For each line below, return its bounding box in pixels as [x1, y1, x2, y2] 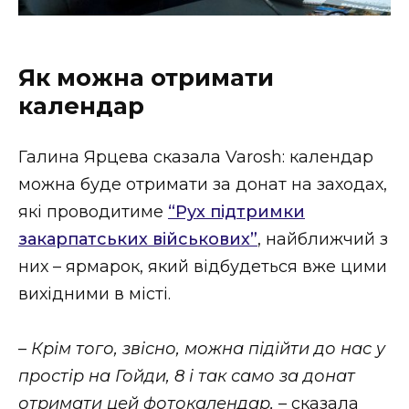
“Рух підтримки [168, 201, 305, 222]
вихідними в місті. [18, 283, 171, 304]
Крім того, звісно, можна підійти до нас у [31, 339, 385, 360]
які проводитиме [18, 201, 168, 222]
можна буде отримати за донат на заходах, [18, 173, 387, 194]
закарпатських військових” [18, 228, 257, 249]
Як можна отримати [18, 62, 274, 91]
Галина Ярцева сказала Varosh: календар [18, 146, 373, 167]
